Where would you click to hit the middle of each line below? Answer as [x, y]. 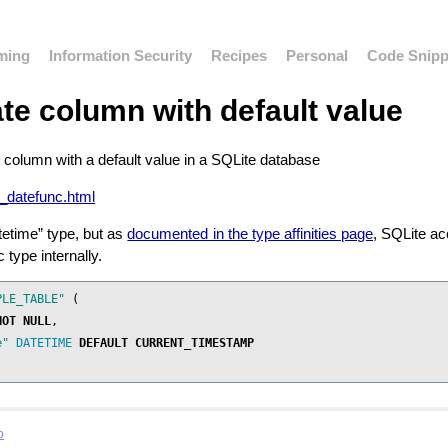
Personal [316, 55]
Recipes [239, 55]
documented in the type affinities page [250, 233]
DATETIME [44, 343]
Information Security [121, 55]
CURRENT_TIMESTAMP [195, 343]
